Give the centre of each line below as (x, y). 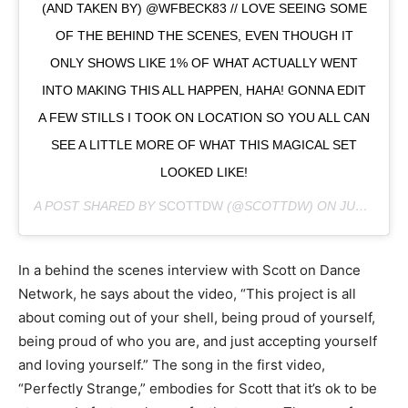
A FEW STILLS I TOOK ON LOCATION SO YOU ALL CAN (204, 118)
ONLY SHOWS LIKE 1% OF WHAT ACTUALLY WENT (204, 63)
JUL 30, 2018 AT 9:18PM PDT (347, 206)
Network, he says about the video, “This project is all (187, 294)
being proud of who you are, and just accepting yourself (198, 342)
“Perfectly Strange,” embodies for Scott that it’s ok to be (198, 389)
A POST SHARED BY (96, 206)
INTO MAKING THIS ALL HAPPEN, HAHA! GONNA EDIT (204, 91)
